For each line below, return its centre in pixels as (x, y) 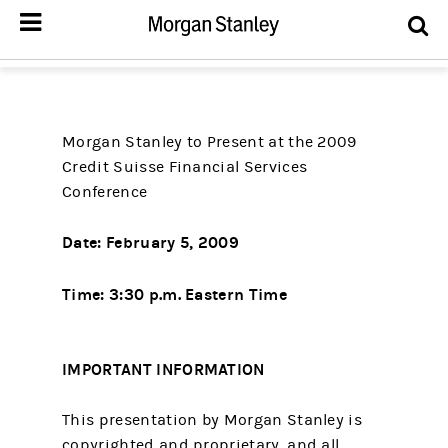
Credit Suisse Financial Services (185, 166)
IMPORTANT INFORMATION (163, 369)
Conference (105, 191)
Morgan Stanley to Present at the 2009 (209, 141)
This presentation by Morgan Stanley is (212, 419)
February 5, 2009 (170, 242)
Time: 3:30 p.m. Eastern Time (174, 294)
